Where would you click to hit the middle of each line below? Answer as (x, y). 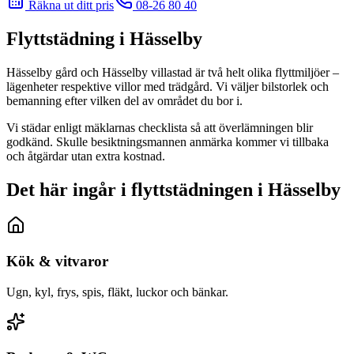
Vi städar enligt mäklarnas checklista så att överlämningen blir (160, 127)
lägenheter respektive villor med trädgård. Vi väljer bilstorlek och (168, 86)
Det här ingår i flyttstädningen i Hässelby (173, 189)
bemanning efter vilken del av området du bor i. (124, 100)
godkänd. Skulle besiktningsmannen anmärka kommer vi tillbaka (168, 141)
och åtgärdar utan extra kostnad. (86, 156)
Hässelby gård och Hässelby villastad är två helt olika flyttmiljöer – (173, 72)
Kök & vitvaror (57, 262)
